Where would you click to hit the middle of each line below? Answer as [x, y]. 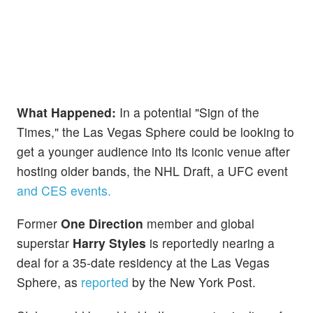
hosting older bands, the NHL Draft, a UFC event [152, 171]
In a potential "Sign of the [188, 112]
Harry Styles [109, 243]
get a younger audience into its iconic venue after [153, 152]
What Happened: [66, 112]
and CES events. [64, 191]
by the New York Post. [194, 282]
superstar [45, 243]
